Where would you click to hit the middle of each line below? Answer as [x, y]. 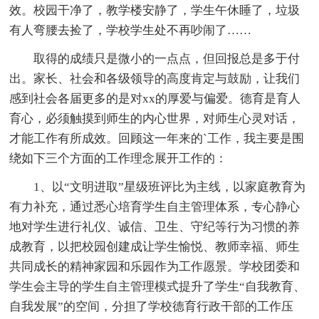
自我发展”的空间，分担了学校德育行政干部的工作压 [152, 306]
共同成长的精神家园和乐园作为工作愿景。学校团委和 [155, 266]
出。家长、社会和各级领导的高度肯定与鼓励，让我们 [155, 78]
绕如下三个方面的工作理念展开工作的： [119, 158]
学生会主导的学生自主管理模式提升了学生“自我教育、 [158, 286]
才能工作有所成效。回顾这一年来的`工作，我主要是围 [157, 138]
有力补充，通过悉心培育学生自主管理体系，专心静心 [155, 206]
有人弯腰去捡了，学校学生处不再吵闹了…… [131, 30]
